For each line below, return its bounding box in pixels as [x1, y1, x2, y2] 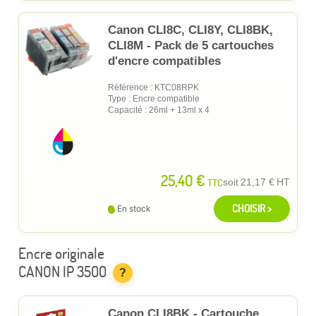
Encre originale [18, 243, 104, 262]
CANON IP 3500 [18, 262, 107, 281]
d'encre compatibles [108, 54, 221, 68]
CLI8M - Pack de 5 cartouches [108, 38, 274, 52]
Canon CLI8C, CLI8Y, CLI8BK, [108, 23, 273, 37]
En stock [117, 202, 151, 214]
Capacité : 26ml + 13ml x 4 [108, 104, 209, 115]
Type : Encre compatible [108, 93, 200, 104]
